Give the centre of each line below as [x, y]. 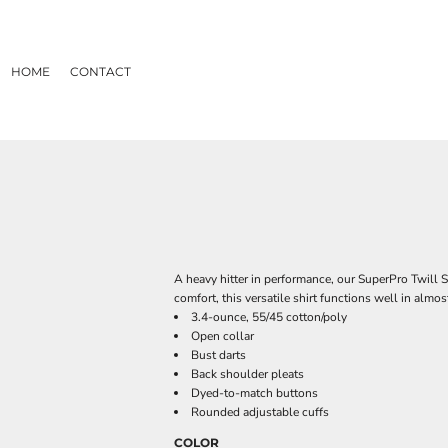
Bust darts [218, 355]
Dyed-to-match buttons [254, 393]
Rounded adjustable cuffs [260, 412]
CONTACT [100, 71]
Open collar [222, 336]
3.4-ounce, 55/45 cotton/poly [269, 317]
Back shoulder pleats [247, 374]
